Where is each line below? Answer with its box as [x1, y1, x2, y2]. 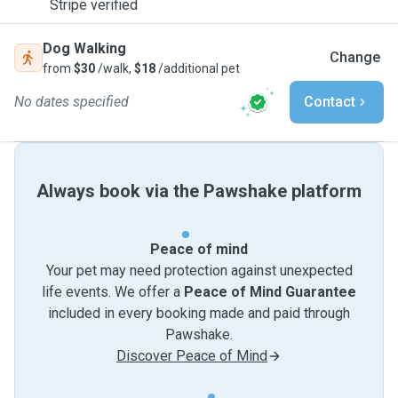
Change [330, 49, 380, 66]
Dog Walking [43, 40, 126, 57]
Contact [304, 93, 355, 110]
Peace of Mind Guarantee [184, 283, 356, 300]
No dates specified [14, 93, 129, 110]
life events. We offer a [42, 283, 184, 300]
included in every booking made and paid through [48, 305, 350, 322]
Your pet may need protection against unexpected [45, 262, 353, 279]
